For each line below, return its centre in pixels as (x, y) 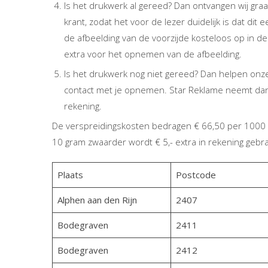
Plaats (70, 175)
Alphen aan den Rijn (97, 200)
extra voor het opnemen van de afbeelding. (153, 54)
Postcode (196, 175)
